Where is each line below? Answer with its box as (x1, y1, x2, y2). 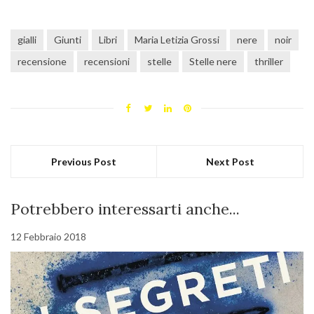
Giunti (54, 34, 81, 46)
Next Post (205, 156, 254, 168)
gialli (18, 34, 36, 46)
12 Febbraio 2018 (11, 231, 86, 243)
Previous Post (51, 156, 116, 168)
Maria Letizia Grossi (135, 34, 219, 46)
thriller (254, 55, 283, 68)
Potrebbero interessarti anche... (11, 199, 240, 219)
